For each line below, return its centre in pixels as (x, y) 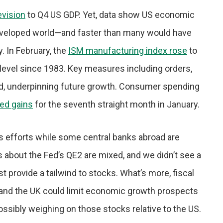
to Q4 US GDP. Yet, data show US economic (110, 15)
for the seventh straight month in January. (116, 104)
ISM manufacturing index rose (128, 51)
